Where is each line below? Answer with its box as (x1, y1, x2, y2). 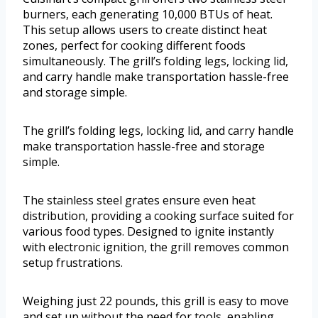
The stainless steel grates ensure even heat (23, 192, 256, 209)
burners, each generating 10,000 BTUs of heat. (23, 6, 273, 23)
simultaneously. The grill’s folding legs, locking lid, (23, 53, 288, 70)
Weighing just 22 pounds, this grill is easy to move (23, 293, 289, 309)
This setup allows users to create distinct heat (23, 22, 267, 38)
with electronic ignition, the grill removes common (23, 239, 289, 256)
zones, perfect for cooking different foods (23, 38, 246, 54)
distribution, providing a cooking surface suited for (23, 208, 294, 224)
